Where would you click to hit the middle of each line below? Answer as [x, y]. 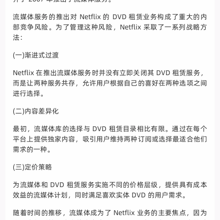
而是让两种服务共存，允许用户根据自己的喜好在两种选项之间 [110, 83]
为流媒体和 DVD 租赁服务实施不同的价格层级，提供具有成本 [110, 185]
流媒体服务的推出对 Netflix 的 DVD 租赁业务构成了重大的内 [110, 17]
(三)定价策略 [33, 167]
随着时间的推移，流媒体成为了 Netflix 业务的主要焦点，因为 [110, 213]
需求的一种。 [34, 150]
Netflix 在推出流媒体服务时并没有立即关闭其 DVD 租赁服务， [110, 73]
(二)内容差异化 [36, 111]
